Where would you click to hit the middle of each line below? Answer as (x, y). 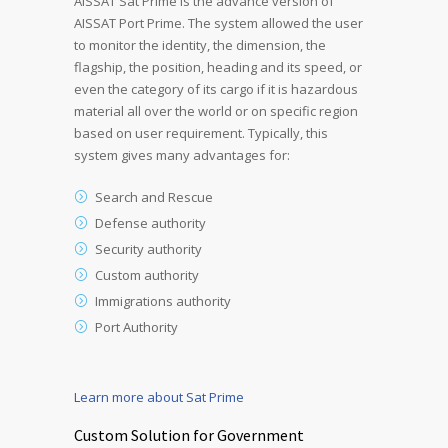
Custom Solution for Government (189, 434)
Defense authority (150, 222)
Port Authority (136, 326)
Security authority (148, 248)
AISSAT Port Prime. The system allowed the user (218, 22)
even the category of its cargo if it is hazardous (216, 88)
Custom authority (147, 274)
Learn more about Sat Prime (159, 396)
